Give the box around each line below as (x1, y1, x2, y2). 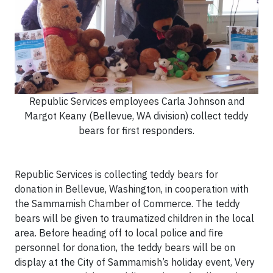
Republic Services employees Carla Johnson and (29, 95, 244, 107)
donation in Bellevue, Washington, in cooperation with (15, 183, 249, 195)
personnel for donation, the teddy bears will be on (15, 241, 235, 253)
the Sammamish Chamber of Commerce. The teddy (15, 197, 240, 210)
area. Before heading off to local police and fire (15, 227, 223, 239)
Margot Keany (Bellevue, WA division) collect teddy (24, 110, 249, 122)
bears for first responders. (79, 124, 194, 136)
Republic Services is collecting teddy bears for (15, 168, 218, 180)
